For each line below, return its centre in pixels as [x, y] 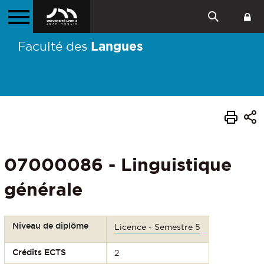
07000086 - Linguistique [118, 164]
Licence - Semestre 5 [158, 227]
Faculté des [54, 46]
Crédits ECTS [39, 252]
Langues [117, 46]
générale [43, 189]
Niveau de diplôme [51, 225]
